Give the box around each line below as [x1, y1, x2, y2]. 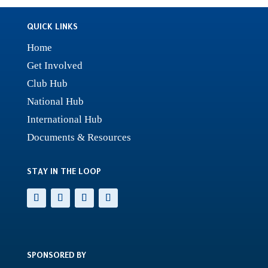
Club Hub [26, 77, 68, 89]
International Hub [26, 113, 102, 125]
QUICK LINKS [26, 20, 78, 32]
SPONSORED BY [26, 249, 86, 260]
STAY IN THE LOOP [26, 165, 101, 176]
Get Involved [26, 59, 83, 71]
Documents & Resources [26, 131, 131, 143]
